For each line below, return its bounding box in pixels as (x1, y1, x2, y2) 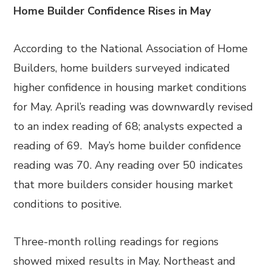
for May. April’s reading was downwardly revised (13, 100, 254, 114)
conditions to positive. (13, 197, 122, 211)
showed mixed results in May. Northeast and (13, 254, 236, 268)
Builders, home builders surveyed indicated (13, 61, 231, 75)
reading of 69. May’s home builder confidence (13, 138, 242, 153)
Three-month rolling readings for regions (13, 234, 219, 249)
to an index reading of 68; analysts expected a (13, 119, 243, 134)
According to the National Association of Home (13, 41, 248, 56)
